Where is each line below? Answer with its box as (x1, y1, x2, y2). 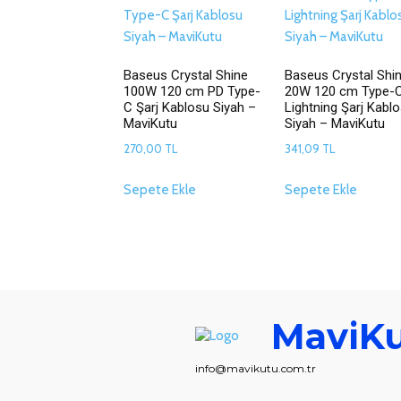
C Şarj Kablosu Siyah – (124, 99, 256, 116)
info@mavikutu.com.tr (195, 361, 316, 375)
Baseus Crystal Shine (124, 67, 248, 84)
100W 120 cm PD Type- (124, 83, 260, 100)
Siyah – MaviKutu (284, 115, 385, 132)
